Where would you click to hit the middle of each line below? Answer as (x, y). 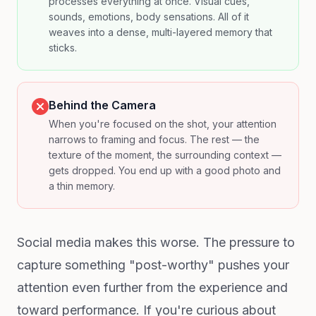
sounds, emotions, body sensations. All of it (149, 17)
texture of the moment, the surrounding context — (165, 155)
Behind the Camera (102, 105)
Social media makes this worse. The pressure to (156, 242)
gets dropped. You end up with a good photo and (165, 170)
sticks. (63, 48)
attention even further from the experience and (152, 287)
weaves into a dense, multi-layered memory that (160, 32)
